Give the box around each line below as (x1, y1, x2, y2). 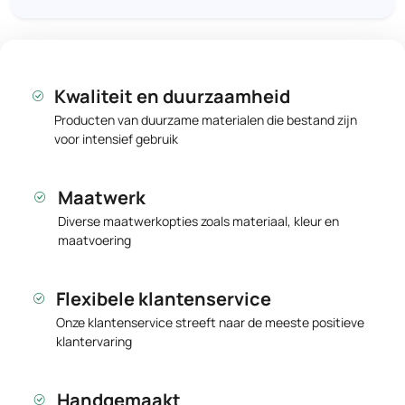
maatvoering (58, 231, 132, 249)
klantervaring (56, 333, 133, 350)
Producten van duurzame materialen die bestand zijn (53, 111, 357, 128)
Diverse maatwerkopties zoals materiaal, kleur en (58, 212, 340, 230)
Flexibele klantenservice (56, 287, 272, 311)
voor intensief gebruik (53, 130, 178, 147)
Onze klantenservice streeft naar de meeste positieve (56, 314, 365, 331)
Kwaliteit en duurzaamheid (53, 84, 290, 108)
